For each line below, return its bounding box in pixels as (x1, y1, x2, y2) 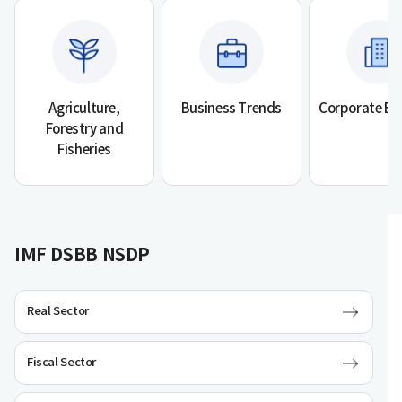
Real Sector (27, 304, 89, 319)
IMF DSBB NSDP (14, 245, 151, 267)
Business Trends (180, 101, 283, 117)
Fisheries (57, 143, 111, 158)
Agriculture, (48, 101, 120, 117)
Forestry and (45, 122, 124, 137)
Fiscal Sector (27, 355, 97, 370)
